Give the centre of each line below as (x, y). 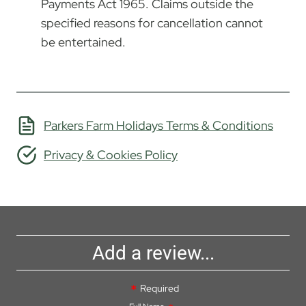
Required (159, 288)
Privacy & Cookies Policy (111, 154)
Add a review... (153, 253)
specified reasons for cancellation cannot (152, 23)
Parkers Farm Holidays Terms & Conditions (158, 125)
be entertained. (83, 42)
